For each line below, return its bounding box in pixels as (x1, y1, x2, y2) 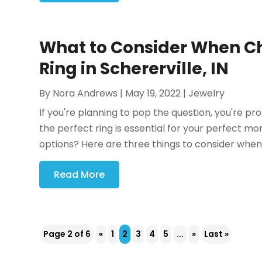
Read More (54, 168, 105, 182)
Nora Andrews (53, 87, 118, 101)
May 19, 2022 (125, 87, 181, 101)
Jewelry (188, 87, 225, 101)
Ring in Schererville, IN (39, 57, 229, 81)
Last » (204, 228, 229, 240)
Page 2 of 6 (43, 228, 91, 240)
